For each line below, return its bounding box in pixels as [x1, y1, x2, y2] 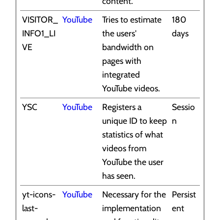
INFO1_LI [22, 28, 55, 39]
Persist [172, 189, 196, 200]
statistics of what [102, 129, 163, 140]
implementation [102, 203, 161, 214]
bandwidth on [102, 42, 154, 53]
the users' [102, 28, 137, 39]
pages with [102, 55, 141, 66]
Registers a [102, 102, 141, 112]
